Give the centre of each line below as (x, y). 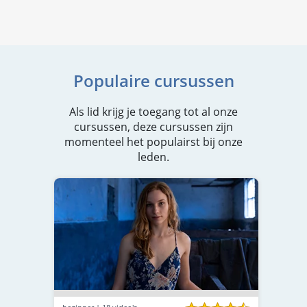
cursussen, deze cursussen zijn (153, 127)
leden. (153, 157)
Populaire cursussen (153, 81)
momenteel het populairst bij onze (153, 142)
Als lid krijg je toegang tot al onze (153, 112)
